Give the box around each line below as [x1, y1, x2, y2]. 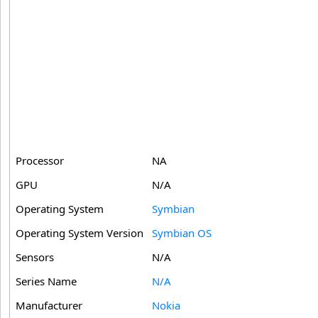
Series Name [16, 274, 77, 289]
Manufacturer [16, 298, 82, 313]
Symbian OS [152, 226, 212, 241]
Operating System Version [16, 226, 143, 241]
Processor [16, 153, 64, 168]
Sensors [16, 250, 54, 265]
